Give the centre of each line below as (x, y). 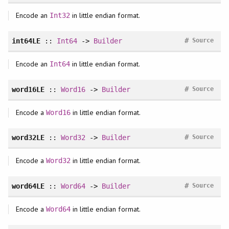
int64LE (26, 41)
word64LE (28, 186)
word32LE (28, 138)
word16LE (28, 89)
